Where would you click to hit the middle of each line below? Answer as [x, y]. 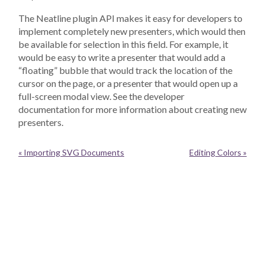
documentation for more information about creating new [132, 109]
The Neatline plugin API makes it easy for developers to [130, 18]
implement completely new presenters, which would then [132, 31]
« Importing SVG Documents [71, 153]
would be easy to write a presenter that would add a [122, 57]
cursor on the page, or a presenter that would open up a [128, 83]
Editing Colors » [218, 153]
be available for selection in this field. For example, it [123, 44]
